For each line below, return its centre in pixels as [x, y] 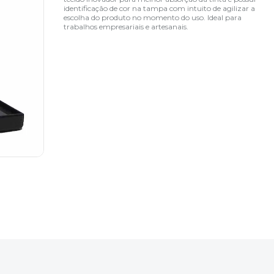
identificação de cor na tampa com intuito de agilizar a [160, 8]
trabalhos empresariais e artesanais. [126, 26]
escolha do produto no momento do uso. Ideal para [153, 17]
